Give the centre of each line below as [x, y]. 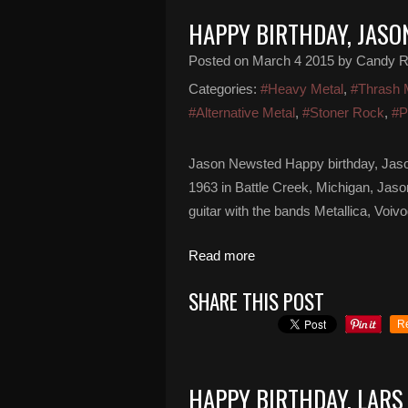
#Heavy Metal [302, 89]
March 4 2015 [293, 61]
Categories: [223, 89]
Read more [222, 255]
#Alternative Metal [242, 112]
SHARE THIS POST [256, 301]
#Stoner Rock [343, 112]
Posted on [220, 61]
